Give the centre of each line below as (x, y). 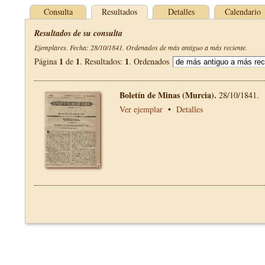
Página (47, 61)
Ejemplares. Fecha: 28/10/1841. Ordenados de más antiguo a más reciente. (141, 47)
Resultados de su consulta (78, 33)
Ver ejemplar (141, 109)
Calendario (243, 12)
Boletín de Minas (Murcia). (169, 95)
